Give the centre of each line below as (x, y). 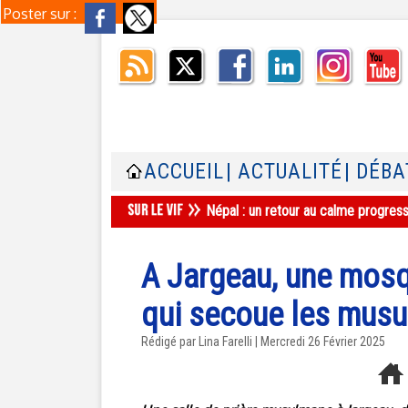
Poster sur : (42, 14)
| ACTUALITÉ (284, 172)
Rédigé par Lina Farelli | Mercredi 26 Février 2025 (263, 342)
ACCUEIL (184, 172)
